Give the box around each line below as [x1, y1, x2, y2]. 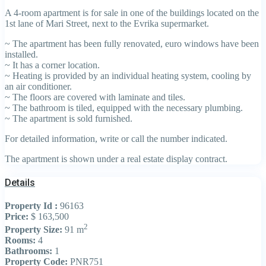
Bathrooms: [5, 246, 52, 256]
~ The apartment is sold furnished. [5, 113, 132, 123]
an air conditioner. [5, 81, 72, 91]
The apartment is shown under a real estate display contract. [5, 153, 227, 164]
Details [5, 176, 35, 188]
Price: [5, 211, 28, 222]
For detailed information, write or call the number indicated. [5, 133, 227, 144]
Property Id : [5, 201, 58, 211]
